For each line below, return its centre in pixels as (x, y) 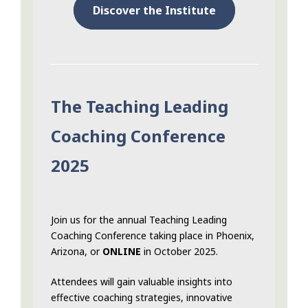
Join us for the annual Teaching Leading (139, 220)
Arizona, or (77, 252)
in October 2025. (181, 252)
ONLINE (123, 252)
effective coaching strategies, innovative (142, 298)
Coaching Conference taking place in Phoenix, (153, 236)
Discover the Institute (154, 11)
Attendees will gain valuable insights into (142, 282)
